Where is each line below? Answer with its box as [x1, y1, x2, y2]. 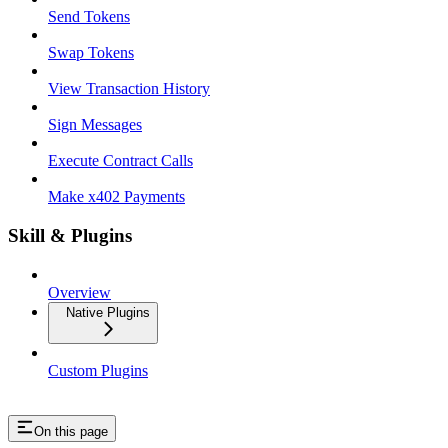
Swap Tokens [48, 44, 134, 62]
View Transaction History [48, 80, 210, 98]
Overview [48, 283, 111, 301]
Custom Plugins [48, 361, 148, 379]
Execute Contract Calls [48, 152, 193, 170]
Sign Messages [48, 116, 142, 134]
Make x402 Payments [48, 188, 185, 206]
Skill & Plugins [8, 224, 132, 246]
